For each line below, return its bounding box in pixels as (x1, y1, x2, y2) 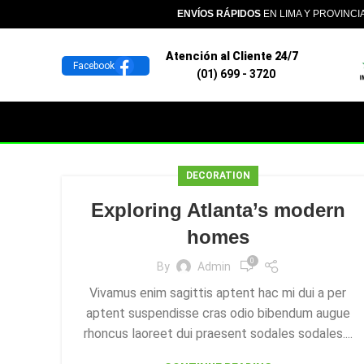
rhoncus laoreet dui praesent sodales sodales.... (83, 326, 353, 341)
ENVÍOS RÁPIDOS (176, 8, 263, 19)
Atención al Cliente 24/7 (166, 50, 305, 63)
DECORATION (185, 170, 250, 181)
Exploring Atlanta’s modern (90, 199, 345, 221)
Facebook (73, 59, 115, 71)
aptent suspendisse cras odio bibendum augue (85, 305, 350, 321)
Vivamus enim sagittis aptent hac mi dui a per (89, 285, 346, 301)
